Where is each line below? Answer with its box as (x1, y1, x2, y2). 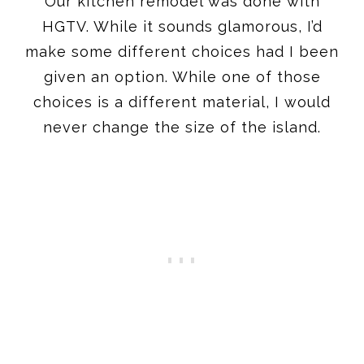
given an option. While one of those (43, 67, 321, 85)
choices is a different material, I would (33, 93, 331, 110)
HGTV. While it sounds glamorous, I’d (41, 17, 323, 35)
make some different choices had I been (25, 42, 339, 60)
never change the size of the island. (43, 118, 321, 136)
